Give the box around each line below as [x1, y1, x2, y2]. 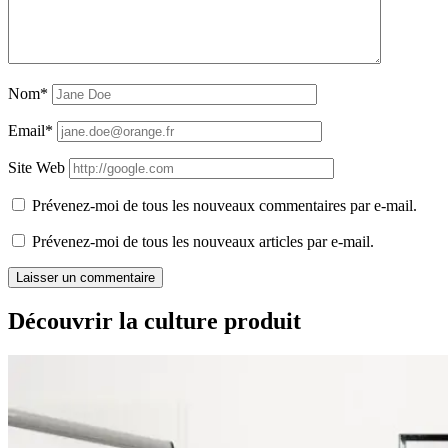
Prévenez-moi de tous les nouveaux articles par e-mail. [32, 233, 374, 251]
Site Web [8, 159, 65, 177]
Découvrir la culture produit [8, 308, 301, 335]
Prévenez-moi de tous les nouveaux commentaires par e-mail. [32, 197, 417, 215]
